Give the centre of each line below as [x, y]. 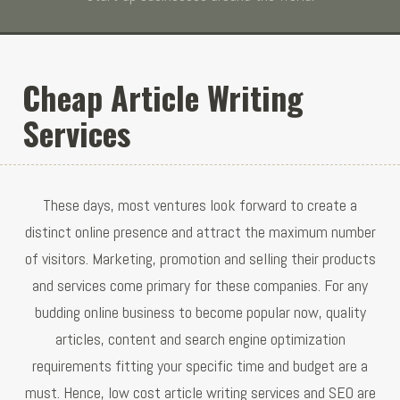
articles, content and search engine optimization [200, 338]
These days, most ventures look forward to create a [200, 204]
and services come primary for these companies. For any [200, 285]
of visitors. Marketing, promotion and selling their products [200, 258]
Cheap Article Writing [163, 96]
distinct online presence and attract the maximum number [200, 231]
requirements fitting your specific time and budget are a [200, 365]
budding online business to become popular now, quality [200, 312]
